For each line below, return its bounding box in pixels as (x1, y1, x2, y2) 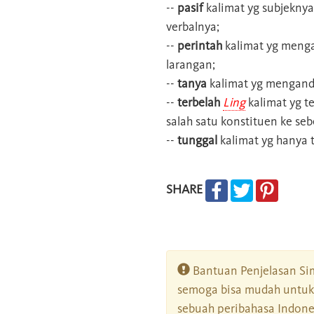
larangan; (166, 56, 215, 72)
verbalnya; (166, 18, 219, 34)
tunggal (175, 132, 217, 148)
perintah (175, 37, 222, 53)
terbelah (175, 94, 220, 110)
